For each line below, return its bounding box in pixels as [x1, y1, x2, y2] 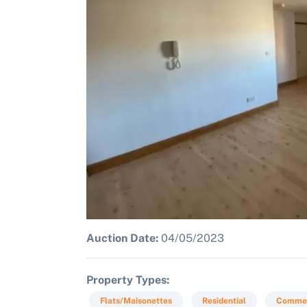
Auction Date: [86, 232, 158, 245]
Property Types [86, 273, 167, 286]
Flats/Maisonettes [100, 296, 172, 306]
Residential [202, 296, 246, 306]
